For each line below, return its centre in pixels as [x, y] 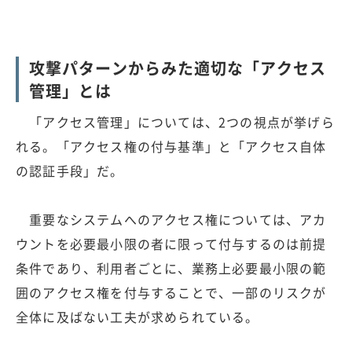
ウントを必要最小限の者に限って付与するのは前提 [171, 243]
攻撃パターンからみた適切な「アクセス [178, 68]
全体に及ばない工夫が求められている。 [137, 316]
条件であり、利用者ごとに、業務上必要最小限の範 [171, 268]
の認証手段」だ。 [70, 170]
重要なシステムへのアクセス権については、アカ [171, 219]
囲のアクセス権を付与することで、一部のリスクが [171, 292]
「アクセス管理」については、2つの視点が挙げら [175, 121]
